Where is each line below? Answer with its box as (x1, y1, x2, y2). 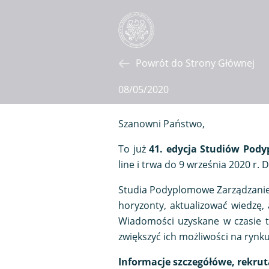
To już (118, 142, 150, 156)
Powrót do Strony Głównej (136, 56, 255, 70)
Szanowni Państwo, (118, 117, 205, 131)
